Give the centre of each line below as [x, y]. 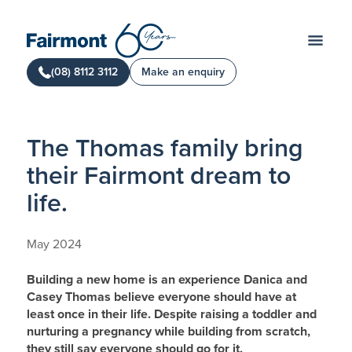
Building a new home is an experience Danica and [167, 280]
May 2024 [54, 244]
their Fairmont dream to [158, 176]
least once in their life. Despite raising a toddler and [171, 314]
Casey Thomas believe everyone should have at [161, 297]
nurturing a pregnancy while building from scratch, [168, 332]
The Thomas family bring [165, 148]
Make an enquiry [183, 72]
